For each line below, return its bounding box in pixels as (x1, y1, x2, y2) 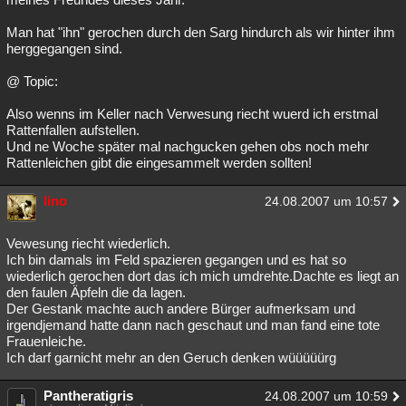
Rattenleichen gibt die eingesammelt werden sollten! (6, 155, 312, 170)
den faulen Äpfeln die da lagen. (6, 285, 186, 300)
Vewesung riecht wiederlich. (6, 236, 170, 251)
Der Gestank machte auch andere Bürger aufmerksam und (6, 301, 355, 316)
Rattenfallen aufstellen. (6, 122, 140, 138)
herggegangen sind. (6, 41, 122, 56)
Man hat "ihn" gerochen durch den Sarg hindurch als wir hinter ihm (6, 24, 395, 40)
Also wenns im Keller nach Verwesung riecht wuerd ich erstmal (6, 106, 378, 121)
